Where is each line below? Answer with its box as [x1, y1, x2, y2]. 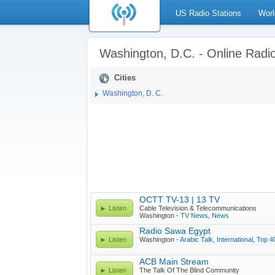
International [217, 236, 253, 243]
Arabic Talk [180, 236, 213, 243]
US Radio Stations [176, 9, 241, 18]
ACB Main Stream [139, 257, 209, 266]
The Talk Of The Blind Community [139, 266, 239, 274]
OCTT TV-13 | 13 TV [139, 195, 220, 204]
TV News [180, 212, 208, 219]
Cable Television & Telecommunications [139, 204, 257, 212]
